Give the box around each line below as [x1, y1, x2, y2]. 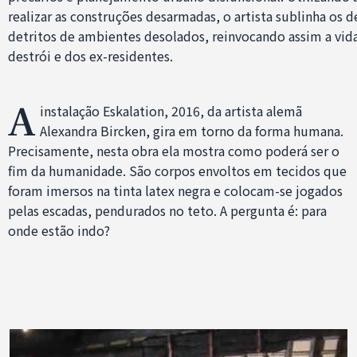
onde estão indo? [8, 220, 110, 240]
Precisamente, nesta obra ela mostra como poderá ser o [8, 140, 339, 160]
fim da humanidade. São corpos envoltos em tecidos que [8, 160, 347, 180]
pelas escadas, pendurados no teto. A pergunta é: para [8, 200, 327, 220]
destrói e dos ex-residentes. [8, 45, 173, 65]
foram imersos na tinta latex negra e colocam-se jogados [8, 180, 343, 200]
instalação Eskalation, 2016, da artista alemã [40, 100, 302, 120]
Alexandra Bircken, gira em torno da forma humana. [40, 120, 343, 140]
